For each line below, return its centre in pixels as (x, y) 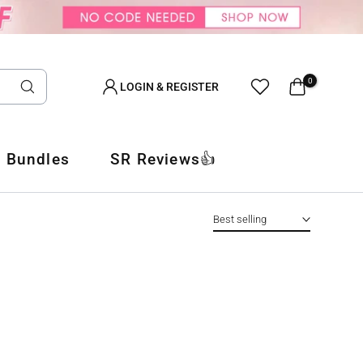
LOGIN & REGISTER (169, 87)
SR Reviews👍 (164, 160)
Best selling (240, 220)
